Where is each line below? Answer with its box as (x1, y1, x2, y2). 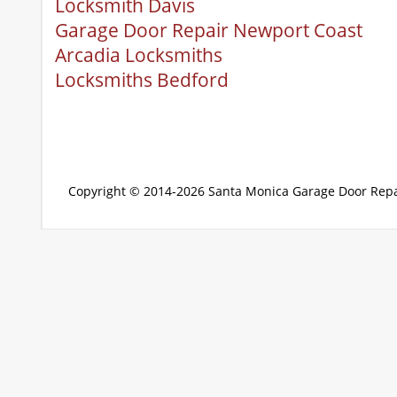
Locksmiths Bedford (54, 67, 229, 92)
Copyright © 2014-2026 (67, 183, 208, 199)
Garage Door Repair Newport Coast (54, 18, 362, 43)
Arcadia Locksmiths (54, 43, 222, 67)
